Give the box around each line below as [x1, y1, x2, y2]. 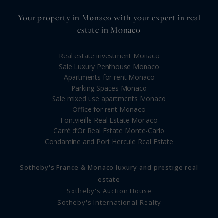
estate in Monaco [77, 24, 141, 36]
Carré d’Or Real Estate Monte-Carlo [54, 126, 164, 136]
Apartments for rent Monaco [63, 73, 155, 82]
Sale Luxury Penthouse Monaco [59, 62, 159, 72]
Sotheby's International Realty [57, 198, 161, 207]
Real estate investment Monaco [58, 51, 160, 61]
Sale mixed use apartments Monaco [52, 94, 166, 104]
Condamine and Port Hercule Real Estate [45, 137, 173, 146]
